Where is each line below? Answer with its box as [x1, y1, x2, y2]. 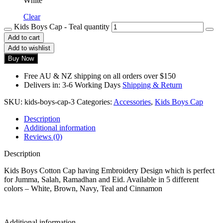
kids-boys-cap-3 [24, 98, 75, 107]
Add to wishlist [8, 44, 50, 52]
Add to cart [8, 34, 40, 42]
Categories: [77, 98, 113, 107]
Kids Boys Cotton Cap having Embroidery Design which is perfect [4, 166, 215, 175]
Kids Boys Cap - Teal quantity [14, 22, 110, 31]
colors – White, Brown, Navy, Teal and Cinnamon [4, 184, 162, 193]
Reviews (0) [24, 132, 62, 141]
